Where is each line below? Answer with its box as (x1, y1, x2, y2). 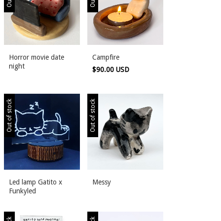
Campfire (92, 53, 119, 61)
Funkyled (9, 187, 36, 195)
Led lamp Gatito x (9, 178, 62, 186)
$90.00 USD (92, 66, 131, 74)
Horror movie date (9, 53, 64, 61)
